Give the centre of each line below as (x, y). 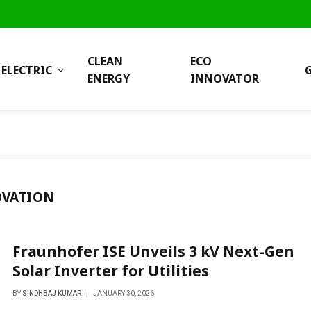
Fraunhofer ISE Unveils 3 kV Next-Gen (153, 251)
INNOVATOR (224, 78)
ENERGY (108, 78)
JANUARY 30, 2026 (123, 293)
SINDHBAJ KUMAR (51, 293)
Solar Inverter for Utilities (110, 271)
